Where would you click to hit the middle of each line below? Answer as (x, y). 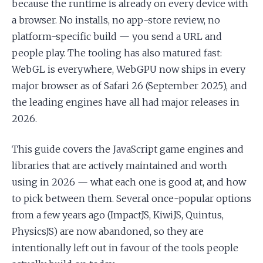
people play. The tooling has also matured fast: (117, 53)
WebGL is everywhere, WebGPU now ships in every (129, 69)
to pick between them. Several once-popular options (131, 198)
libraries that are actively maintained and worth (119, 166)
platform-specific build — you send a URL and (117, 36)
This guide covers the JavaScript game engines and (128, 149)
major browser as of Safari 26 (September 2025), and (129, 86)
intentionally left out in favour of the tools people (125, 248)
